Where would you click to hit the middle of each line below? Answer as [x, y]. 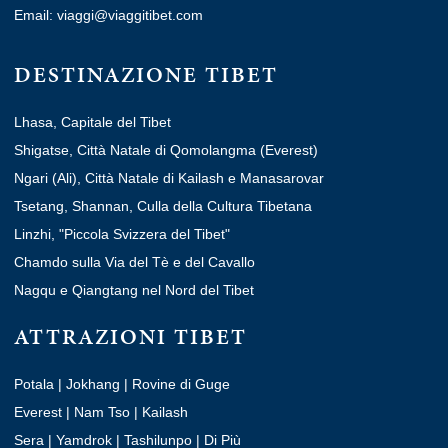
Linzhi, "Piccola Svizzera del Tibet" [122, 233]
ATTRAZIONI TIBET [130, 336]
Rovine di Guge [181, 383]
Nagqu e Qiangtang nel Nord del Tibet [134, 289]
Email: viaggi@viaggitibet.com [108, 14]
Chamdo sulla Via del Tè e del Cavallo [134, 261]
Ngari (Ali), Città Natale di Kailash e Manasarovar [169, 177]
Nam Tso [102, 411]
